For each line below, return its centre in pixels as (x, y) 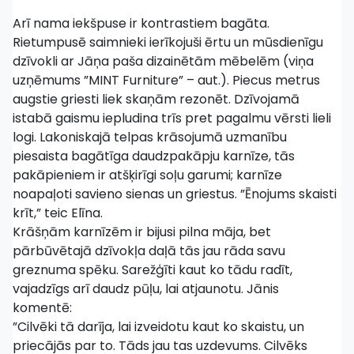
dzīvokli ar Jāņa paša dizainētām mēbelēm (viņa (163, 61)
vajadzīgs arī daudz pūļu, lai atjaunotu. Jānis (146, 289)
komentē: (44, 308)
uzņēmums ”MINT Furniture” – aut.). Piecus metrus (166, 80)
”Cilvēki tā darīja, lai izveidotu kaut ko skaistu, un (158, 327)
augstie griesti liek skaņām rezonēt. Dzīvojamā (156, 99)
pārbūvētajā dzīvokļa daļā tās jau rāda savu (149, 251)
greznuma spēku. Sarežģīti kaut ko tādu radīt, (153, 270)
